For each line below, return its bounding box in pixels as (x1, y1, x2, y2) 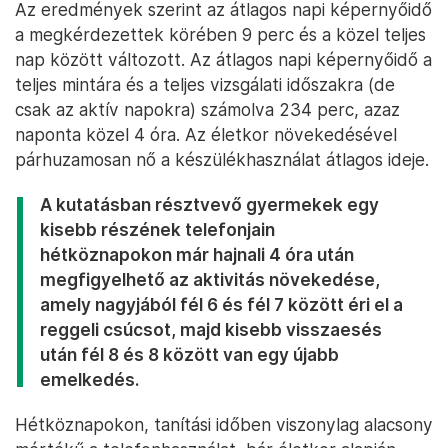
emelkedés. (40, 369, 139, 390)
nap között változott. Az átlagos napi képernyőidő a (15, 49, 432, 70)
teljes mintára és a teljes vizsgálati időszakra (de (15, 74, 395, 95)
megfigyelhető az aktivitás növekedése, (40, 269, 380, 290)
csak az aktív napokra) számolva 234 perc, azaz (15, 99, 400, 120)
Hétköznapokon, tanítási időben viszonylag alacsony (15, 414, 433, 435)
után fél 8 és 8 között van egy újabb (40, 344, 339, 365)
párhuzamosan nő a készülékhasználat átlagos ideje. (15, 149, 429, 170)
